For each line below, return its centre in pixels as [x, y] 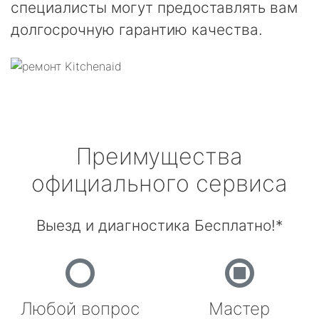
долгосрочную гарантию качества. [137, 30]
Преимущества [159, 156]
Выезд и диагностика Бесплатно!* [159, 225]
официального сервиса [159, 183]
